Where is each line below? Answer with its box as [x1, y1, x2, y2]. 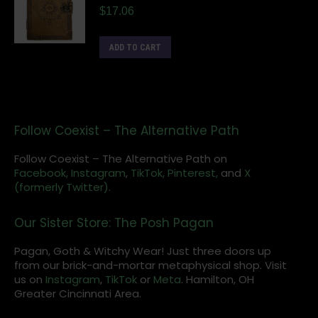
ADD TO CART [109, 43, 161, 53]
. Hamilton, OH [181, 272, 254, 287]
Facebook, [14, 165, 68, 180]
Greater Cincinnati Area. [14, 286, 141, 301]
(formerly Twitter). [14, 180, 111, 194]
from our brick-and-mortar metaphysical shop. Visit [14, 258, 287, 273]
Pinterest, [168, 165, 218, 180]
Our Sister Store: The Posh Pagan [14, 214, 214, 231]
